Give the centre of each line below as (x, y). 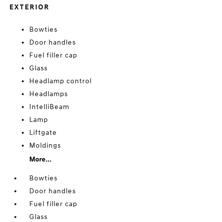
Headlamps (49, 94)
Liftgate (43, 133)
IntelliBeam (50, 107)
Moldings (45, 146)
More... (41, 160)
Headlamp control (61, 81)
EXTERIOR (30, 7)
